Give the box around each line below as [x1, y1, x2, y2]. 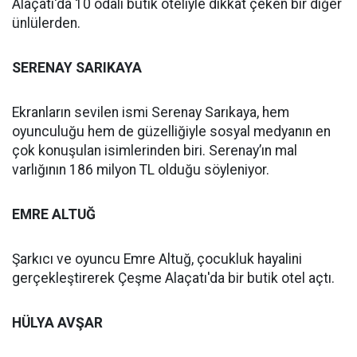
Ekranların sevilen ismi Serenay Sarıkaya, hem [12, 104, 289, 120]
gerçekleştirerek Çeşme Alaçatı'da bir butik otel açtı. [12, 270, 335, 286]
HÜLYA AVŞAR [12, 315, 103, 331]
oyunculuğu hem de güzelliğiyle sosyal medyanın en [12, 124, 331, 139]
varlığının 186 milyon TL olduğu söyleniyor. [12, 162, 269, 178]
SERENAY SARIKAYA [12, 60, 142, 76]
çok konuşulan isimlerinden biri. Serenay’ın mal [12, 143, 297, 159]
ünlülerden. [12, 15, 80, 31]
